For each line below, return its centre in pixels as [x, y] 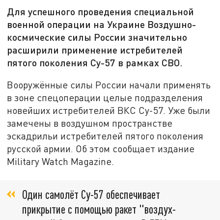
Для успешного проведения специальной [101, 12]
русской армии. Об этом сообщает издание [101, 148]
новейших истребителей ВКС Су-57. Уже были [109, 110]
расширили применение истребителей [95, 50]
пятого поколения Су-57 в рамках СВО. [95, 63]
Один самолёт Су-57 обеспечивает [91, 194]
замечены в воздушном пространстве [90, 123]
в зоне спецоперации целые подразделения [105, 97]
